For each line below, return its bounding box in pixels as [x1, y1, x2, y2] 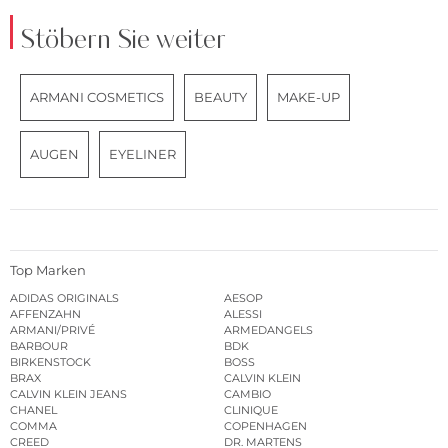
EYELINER [109, 146, 176, 163]
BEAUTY [194, 89, 247, 106]
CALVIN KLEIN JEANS [10, 386, 127, 401]
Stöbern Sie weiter [20, 21, 226, 61]
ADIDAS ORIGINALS [10, 290, 119, 305]
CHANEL [10, 402, 57, 417]
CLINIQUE [224, 402, 278, 417]
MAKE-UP [277, 89, 340, 106]
